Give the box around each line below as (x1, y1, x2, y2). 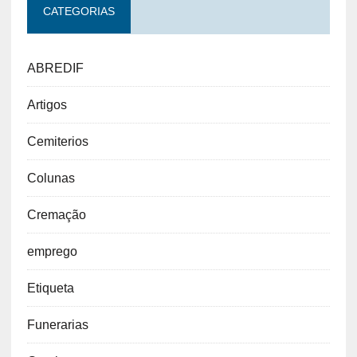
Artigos (26, 98, 67, 112)
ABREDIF (26, 61, 84, 76)
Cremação (26, 208, 86, 222)
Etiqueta (26, 281, 74, 296)
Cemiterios (26, 135, 88, 149)
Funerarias (26, 318, 88, 332)
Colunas (26, 171, 75, 186)
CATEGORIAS (42, 5, 115, 18)
